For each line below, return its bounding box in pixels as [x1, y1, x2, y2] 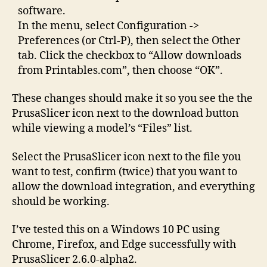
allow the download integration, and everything [12, 179, 255, 194]
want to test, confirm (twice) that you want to [12, 164, 237, 179]
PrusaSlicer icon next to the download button [12, 107, 239, 121]
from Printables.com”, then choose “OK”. [18, 63, 223, 77]
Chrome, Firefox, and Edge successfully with [12, 238, 236, 252]
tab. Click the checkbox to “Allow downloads [18, 48, 241, 63]
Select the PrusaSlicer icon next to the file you [12, 150, 241, 164]
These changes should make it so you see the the [12, 92, 253, 106]
